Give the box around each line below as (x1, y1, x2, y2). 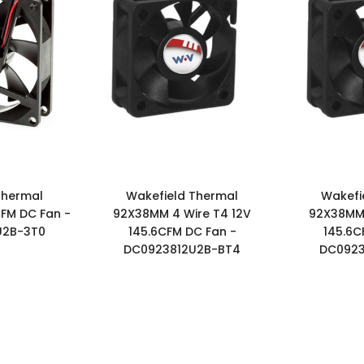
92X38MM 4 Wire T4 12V (113, 205, 251, 222)
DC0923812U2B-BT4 (123, 240, 240, 258)
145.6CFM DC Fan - (128, 223, 236, 240)
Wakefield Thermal (126, 187, 238, 204)
